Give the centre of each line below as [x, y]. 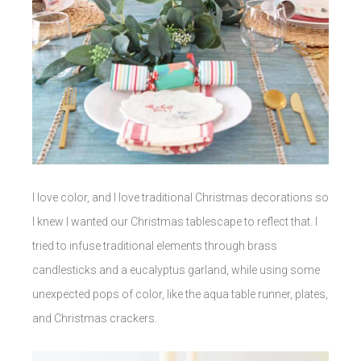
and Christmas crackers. [95, 319]
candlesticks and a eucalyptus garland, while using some [176, 270]
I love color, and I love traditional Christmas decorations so [180, 198]
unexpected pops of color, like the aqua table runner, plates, [180, 295]
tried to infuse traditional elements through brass [155, 246]
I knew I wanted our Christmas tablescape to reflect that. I [175, 222]
